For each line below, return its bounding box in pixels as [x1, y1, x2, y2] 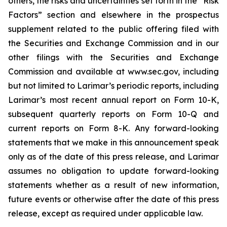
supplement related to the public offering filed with [8, 24, 219, 34]
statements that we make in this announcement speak [8, 137, 219, 147]
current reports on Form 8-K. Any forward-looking [8, 123, 219, 133]
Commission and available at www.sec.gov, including [8, 66, 219, 77]
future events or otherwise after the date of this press [8, 194, 219, 204]
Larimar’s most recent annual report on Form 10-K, [8, 95, 219, 105]
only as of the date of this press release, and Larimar [8, 152, 219, 162]
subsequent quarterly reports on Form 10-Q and [8, 109, 219, 119]
